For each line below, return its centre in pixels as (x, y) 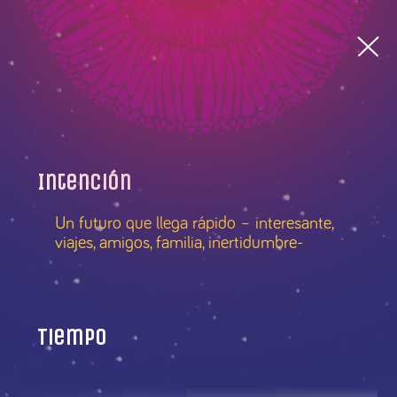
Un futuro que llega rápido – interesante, (195, 223)
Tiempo (72, 337)
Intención (85, 182)
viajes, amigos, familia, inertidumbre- (179, 243)
